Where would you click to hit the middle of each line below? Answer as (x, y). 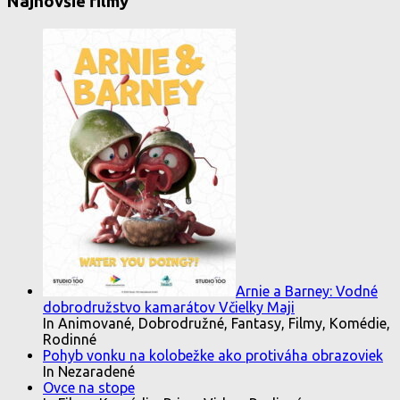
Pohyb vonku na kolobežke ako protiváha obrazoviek (213, 355)
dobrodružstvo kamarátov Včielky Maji (169, 307)
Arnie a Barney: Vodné (307, 291)
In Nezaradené (89, 371)
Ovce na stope (89, 387)
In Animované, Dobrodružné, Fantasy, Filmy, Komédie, (217, 323)
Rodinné (70, 339)
